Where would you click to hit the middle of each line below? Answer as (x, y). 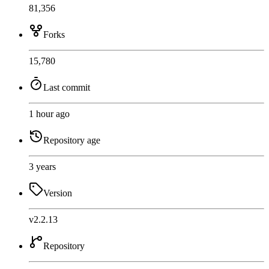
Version (58, 193)
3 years (42, 167)
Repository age (72, 141)
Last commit (67, 88)
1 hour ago (49, 114)
